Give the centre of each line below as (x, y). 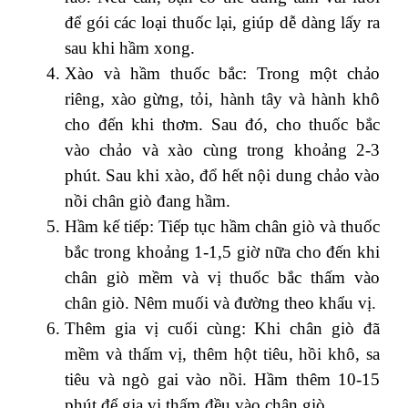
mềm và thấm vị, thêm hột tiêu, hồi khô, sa (222, 353)
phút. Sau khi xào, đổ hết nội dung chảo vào (222, 175)
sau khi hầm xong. (130, 47)
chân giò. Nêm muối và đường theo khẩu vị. (220, 302)
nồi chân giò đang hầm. (148, 200)
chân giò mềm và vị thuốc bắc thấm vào (222, 277)
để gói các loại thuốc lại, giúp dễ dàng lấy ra (222, 22)
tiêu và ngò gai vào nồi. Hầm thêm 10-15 (222, 379)
